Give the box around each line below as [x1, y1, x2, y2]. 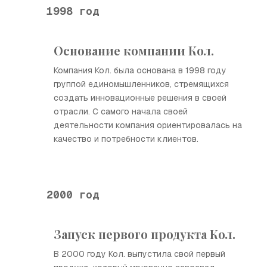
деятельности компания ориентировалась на [54, 120, 242, 131]
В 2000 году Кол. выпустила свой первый [54, 249, 225, 259]
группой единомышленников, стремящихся [54, 79, 229, 89]
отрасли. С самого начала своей [54, 106, 188, 117]
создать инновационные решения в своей [54, 92, 226, 103]
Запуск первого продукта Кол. [54, 226, 235, 242]
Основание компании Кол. [54, 42, 214, 58]
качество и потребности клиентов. [54, 133, 198, 144]
